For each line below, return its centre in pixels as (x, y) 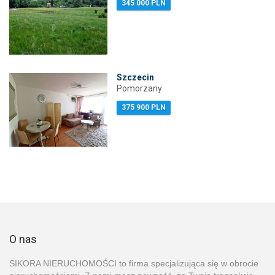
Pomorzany (139, 88)
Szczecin (135, 77)
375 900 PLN (144, 107)
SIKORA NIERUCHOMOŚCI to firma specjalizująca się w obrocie (134, 263)
